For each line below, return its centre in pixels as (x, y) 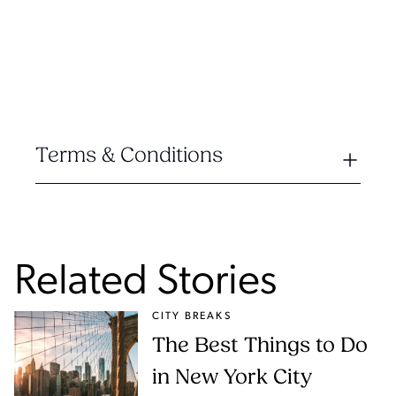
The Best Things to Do (260, 346)
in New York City (232, 378)
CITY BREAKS (192, 316)
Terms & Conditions (129, 156)
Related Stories (145, 282)
